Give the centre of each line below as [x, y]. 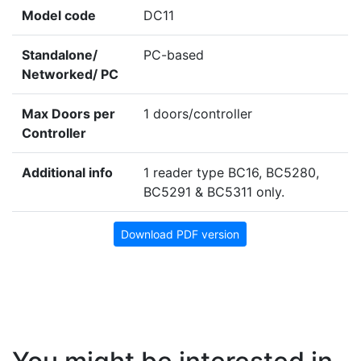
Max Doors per [68, 113]
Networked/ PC [70, 74]
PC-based [174, 54]
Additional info [67, 172]
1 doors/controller [198, 113]
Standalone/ [60, 54]
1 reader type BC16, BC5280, [231, 172]
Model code [59, 15]
